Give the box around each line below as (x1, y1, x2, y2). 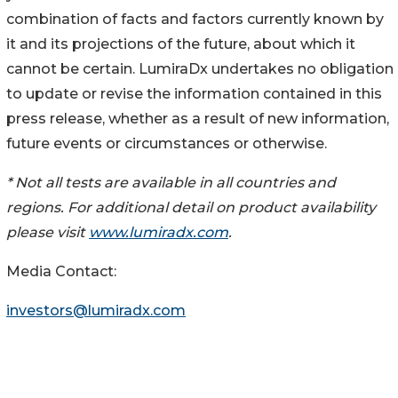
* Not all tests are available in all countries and (6, 173, 336, 191)
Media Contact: (6, 262, 116, 280)
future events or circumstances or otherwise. (6, 134, 327, 152)
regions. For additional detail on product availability (6, 198, 376, 216)
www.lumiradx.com (89, 223, 228, 241)
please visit (6, 223, 89, 241)
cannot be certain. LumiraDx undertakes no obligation (6, 60, 394, 77)
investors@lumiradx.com (6, 301, 186, 319)
